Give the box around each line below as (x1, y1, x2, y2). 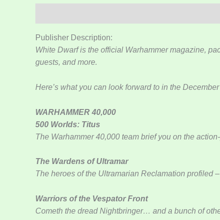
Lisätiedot (74, 9, 111, 18)
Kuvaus (35, 9, 64, 18)
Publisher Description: (35, 33, 112, 42)
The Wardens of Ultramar (35, 157, 128, 166)
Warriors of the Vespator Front (35, 194, 148, 203)
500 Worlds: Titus (35, 120, 100, 129)
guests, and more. (35, 58, 97, 67)
